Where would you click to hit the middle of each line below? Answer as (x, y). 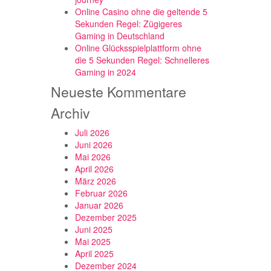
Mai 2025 (93, 241)
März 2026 (95, 181)
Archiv (70, 113)
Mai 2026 (93, 157)
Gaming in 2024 (105, 72)
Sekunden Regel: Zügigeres (128, 24)
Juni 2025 (93, 229)
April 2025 (94, 253)
